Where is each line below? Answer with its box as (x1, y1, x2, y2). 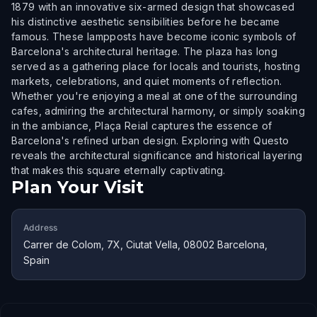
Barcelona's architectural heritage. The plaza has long (11, 45, 277, 57)
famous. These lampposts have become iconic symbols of (11, 30, 296, 42)
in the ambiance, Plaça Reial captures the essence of (11, 120, 272, 132)
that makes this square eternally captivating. (11, 164, 226, 176)
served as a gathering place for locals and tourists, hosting (11, 60, 301, 72)
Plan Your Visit (11, 177, 144, 197)
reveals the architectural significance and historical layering (11, 149, 303, 161)
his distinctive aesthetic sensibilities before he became (11, 16, 280, 28)
